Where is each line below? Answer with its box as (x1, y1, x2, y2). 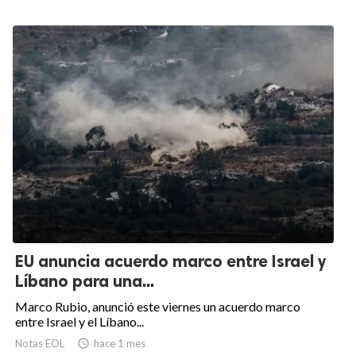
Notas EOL (15, 337, 64, 350)
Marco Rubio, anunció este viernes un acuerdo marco (15, 299, 300, 315)
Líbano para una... (15, 271, 154, 292)
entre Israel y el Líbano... (15, 314, 144, 330)
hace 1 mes (94, 337, 145, 350)
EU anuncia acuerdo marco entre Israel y (15, 251, 326, 272)
